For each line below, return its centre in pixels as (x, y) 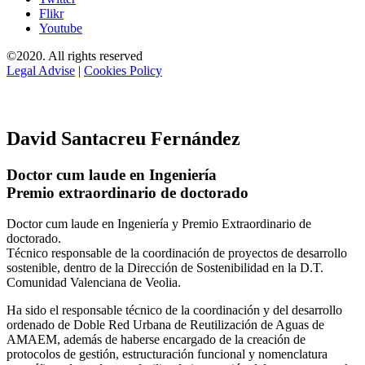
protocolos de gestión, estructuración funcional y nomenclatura (167, 354)
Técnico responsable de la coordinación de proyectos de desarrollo (177, 253)
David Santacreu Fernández (123, 138)
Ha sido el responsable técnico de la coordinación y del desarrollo (174, 310)
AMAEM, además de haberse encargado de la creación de (156, 340)
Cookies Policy (123, 71)
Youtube (61, 29)
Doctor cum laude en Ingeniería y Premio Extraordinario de (159, 224)
